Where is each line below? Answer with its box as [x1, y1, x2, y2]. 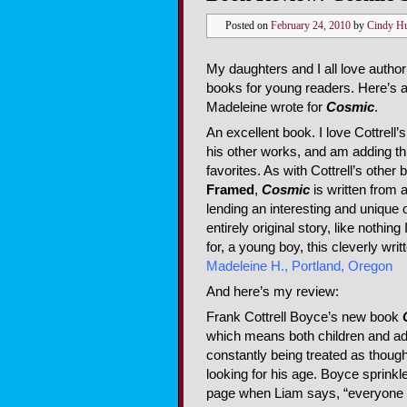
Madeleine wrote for [206, 99, 326, 114]
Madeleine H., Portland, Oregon [206, 258, 392, 273]
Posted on [225, 19, 271, 32]
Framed [206, 182, 254, 197]
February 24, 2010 [271, 19, 351, 32]
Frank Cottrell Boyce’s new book [206, 310, 402, 325]
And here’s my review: [206, 284, 339, 300]
